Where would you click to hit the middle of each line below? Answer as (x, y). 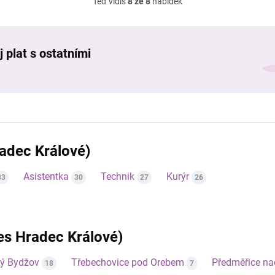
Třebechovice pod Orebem (128, 262)
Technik (118, 176)
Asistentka (46, 176)
